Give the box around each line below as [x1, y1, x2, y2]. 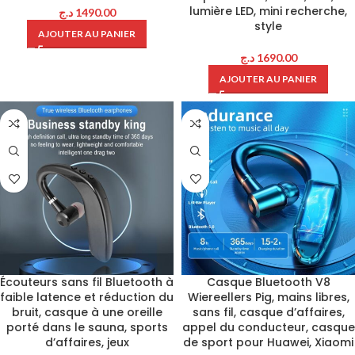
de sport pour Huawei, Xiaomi [183, 334, 353, 350]
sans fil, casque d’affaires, [192, 304, 345, 320]
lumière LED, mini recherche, [189, 3, 347, 19]
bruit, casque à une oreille [11, 304, 162, 320]
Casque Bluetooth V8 [206, 274, 330, 290]
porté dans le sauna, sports [6, 319, 168, 335]
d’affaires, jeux [44, 334, 129, 350]
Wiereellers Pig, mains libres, [187, 289, 349, 305]
